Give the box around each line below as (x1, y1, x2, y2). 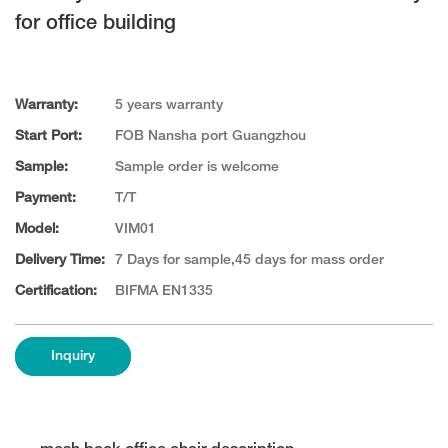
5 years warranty (115, 99, 223, 113)
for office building (15, 15, 176, 33)
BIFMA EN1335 (115, 285, 213, 299)
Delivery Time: (15, 254, 105, 268)
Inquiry (51, 349, 95, 363)
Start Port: (15, 130, 82, 144)
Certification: (15, 285, 97, 299)
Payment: (15, 192, 76, 206)
